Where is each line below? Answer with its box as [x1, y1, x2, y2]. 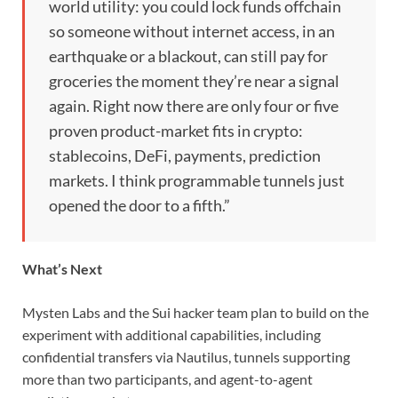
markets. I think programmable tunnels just [49, 170, 345, 190]
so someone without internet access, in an [49, 20, 335, 41]
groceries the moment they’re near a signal [49, 70, 339, 91]
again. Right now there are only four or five [49, 95, 338, 115]
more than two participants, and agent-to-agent [22, 370, 313, 387]
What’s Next [22, 259, 102, 277]
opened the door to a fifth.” [49, 195, 230, 215]
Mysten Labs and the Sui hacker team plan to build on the [22, 303, 369, 321]
